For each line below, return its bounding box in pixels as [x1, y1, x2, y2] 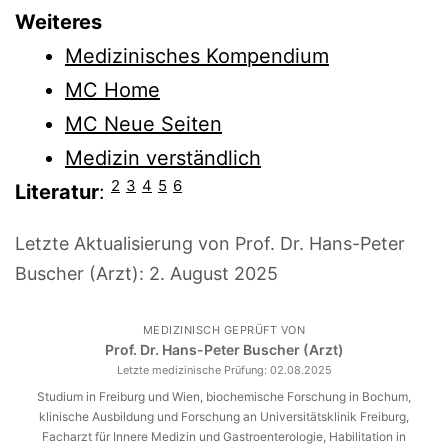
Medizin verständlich [65, 145, 261, 170]
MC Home [65, 77, 160, 102]
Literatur [15, 179, 99, 204]
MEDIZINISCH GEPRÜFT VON [142, 322, 306, 337]
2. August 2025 [149, 262, 278, 284]
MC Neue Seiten [65, 111, 222, 136]
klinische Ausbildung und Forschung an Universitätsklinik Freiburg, [39, 408, 409, 424]
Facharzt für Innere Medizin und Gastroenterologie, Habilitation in [42, 428, 406, 444]
